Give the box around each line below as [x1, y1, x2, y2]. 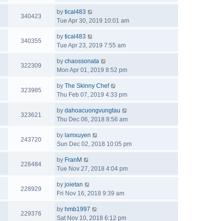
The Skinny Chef [65, 82, 109, 89]
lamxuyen [65, 132, 91, 139]
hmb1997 [65, 206, 90, 213]
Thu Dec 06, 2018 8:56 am [57, 116, 128, 123]
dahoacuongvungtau [65, 107, 120, 114]
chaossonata [65, 58, 99, 65]
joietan [65, 181, 83, 188]
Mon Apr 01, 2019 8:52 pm [57, 67, 127, 74]
